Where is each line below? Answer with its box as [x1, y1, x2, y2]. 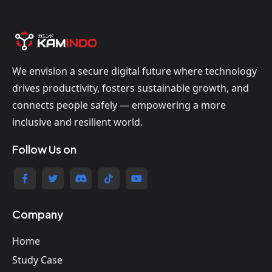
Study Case [12, 253, 63, 267]
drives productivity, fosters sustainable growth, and [12, 81, 249, 95]
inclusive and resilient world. [12, 115, 143, 129]
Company [12, 207, 63, 222]
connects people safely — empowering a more [12, 98, 226, 112]
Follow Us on [12, 142, 76, 157]
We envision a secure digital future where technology [12, 64, 257, 78]
